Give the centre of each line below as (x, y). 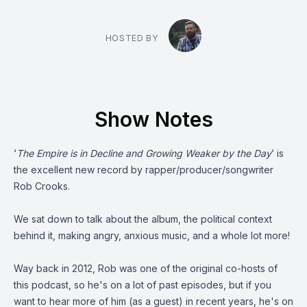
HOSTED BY (132, 38)
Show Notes (153, 119)
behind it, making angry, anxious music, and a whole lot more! (152, 235)
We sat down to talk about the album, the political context (143, 219)
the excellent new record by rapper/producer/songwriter (144, 170)
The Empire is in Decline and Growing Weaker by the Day (144, 153)
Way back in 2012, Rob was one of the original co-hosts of (146, 268)
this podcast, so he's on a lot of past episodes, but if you (143, 285)
